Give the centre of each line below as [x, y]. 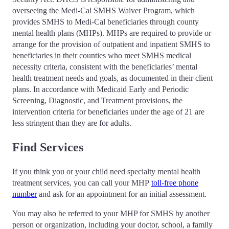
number [25, 194]
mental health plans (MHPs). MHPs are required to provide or [112, 33]
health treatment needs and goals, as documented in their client [112, 78]
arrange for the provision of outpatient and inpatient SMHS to [111, 44]
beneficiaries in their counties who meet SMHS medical [102, 55]
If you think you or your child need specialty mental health [106, 171]
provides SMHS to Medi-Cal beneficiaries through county [106, 21]
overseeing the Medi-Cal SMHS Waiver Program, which [104, 10]
